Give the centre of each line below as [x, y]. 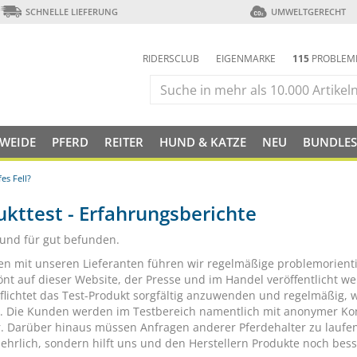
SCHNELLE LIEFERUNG [71, 12]
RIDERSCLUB [171, 59]
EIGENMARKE [246, 59]
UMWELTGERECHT [308, 12]
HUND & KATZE [203, 142]
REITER [124, 142]
